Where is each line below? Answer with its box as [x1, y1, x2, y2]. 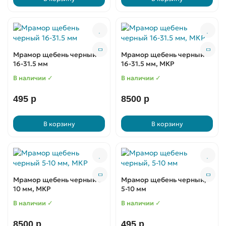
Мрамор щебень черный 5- [13, 176, 104, 184]
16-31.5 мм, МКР [121, 60, 175, 68]
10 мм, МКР [13, 185, 51, 193]
